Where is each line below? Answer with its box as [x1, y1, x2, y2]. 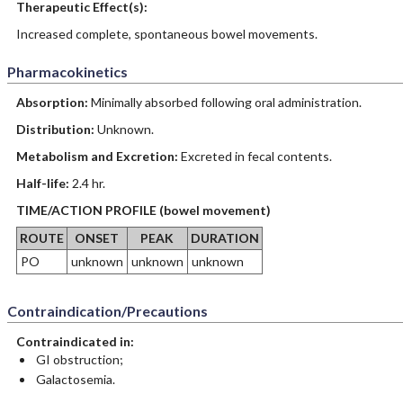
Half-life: [15, 175, 72, 191]
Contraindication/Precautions [6, 302, 208, 319]
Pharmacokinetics [6, 63, 128, 80]
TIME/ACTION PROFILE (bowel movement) [15, 202, 271, 218]
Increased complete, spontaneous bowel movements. [15, 26, 318, 41]
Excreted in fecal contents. [180, 148, 332, 164]
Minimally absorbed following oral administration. [90, 94, 362, 110]
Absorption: [15, 94, 91, 110]
